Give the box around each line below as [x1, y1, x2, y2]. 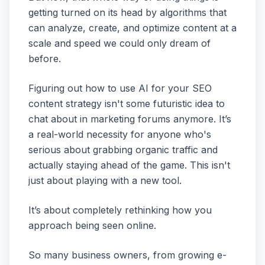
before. [28, 53, 61, 64]
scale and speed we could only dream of [28, 37, 211, 49]
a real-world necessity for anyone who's [28, 128, 211, 140]
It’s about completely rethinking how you [28, 204, 212, 216]
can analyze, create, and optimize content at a [28, 22, 237, 34]
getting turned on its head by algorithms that [28, 7, 227, 18]
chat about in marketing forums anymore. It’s [28, 113, 231, 125]
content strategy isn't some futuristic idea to [28, 98, 225, 109]
